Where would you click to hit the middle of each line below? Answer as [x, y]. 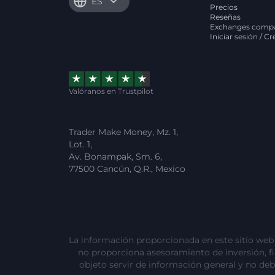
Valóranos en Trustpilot [111, 91]
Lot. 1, [80, 144]
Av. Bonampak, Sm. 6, [115, 157]
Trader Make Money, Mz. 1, [123, 132]
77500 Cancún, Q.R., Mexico [127, 169]
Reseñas [226, 17]
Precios [224, 7]
